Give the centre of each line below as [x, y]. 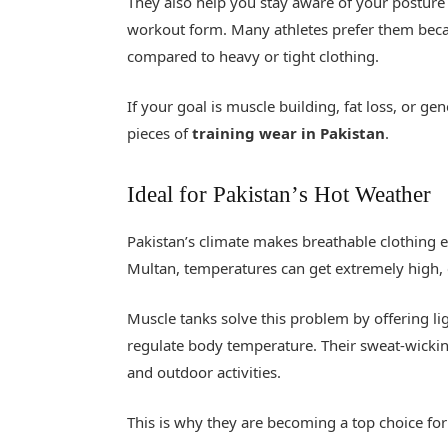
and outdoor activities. [204, 372]
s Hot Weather [365, 195]
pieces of [160, 133]
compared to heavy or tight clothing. [253, 55]
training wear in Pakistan [289, 133]
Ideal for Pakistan [209, 195]
